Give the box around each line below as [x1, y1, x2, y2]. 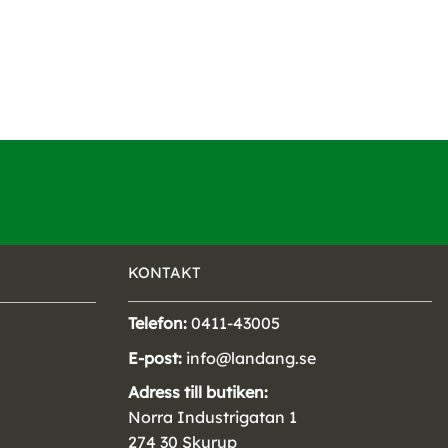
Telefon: [128, 313, 187, 334]
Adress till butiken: [128, 382, 268, 403]
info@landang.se [182, 347, 316, 368]
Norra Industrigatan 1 [128, 407, 297, 428]
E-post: [128, 347, 182, 368]
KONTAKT [128, 262, 201, 282]
